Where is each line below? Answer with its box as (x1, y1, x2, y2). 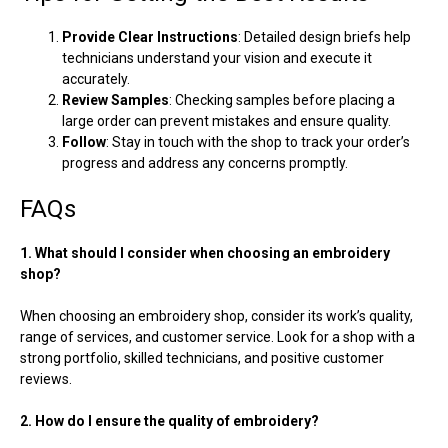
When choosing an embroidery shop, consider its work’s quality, (20, 307, 413, 324)
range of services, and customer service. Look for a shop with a (20, 328, 415, 345)
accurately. (62, 70, 130, 87)
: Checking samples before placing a (169, 91, 395, 108)
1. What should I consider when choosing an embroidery (20, 244, 390, 261)
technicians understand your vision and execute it (62, 49, 372, 66)
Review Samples (62, 91, 169, 108)
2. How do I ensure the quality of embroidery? (20, 412, 319, 429)
